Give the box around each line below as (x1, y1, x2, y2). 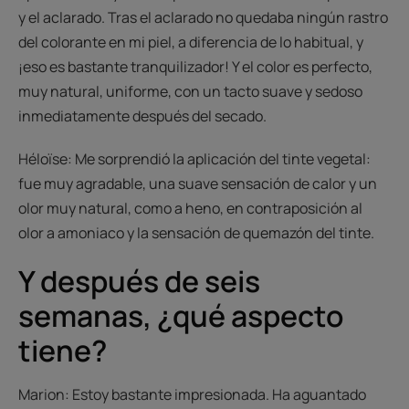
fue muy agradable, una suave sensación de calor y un (18, 173, 377, 194)
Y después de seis (18, 260, 260, 301)
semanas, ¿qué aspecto (18, 295, 344, 336)
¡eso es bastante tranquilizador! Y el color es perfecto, (18, 56, 372, 77)
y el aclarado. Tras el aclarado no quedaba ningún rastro (18, 6, 388, 27)
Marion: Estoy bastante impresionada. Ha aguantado (18, 383, 366, 404)
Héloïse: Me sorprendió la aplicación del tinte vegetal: (18, 148, 371, 169)
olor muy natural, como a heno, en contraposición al (18, 197, 362, 218)
